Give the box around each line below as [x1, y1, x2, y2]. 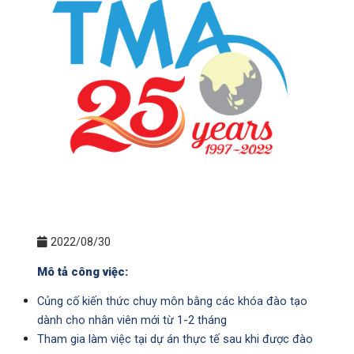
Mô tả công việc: [37, 265, 128, 280]
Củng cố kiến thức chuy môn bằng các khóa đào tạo [37, 294, 307, 309]
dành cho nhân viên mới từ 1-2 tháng [37, 313, 227, 328]
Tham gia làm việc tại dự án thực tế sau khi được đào [37, 332, 313, 347]
